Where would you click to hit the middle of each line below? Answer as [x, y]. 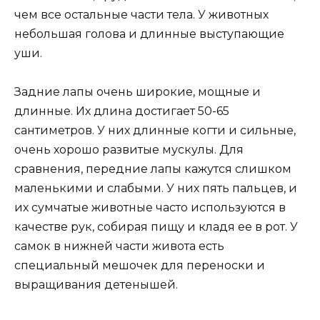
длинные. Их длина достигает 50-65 [122, 111]
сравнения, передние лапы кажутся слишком [153, 169]
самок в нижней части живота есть [119, 246]
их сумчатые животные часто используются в [150, 207]
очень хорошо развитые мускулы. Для [129, 149]
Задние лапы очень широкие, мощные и [137, 91]
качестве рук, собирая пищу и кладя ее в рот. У [156, 226]
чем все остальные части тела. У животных [141, 14]
